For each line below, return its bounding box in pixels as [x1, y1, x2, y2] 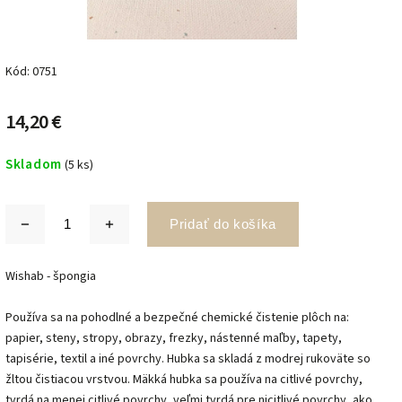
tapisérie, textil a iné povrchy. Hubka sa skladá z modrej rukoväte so [5, 350, 371, 368]
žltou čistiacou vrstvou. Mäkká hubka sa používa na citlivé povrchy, [5, 371, 363, 389]
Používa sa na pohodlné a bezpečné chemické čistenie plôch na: [5, 309, 349, 327]
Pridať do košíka [170, 216, 277, 232]
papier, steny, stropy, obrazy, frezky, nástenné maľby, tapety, [5, 329, 342, 347]
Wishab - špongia [5, 267, 96, 285]
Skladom [5, 154, 62, 174]
